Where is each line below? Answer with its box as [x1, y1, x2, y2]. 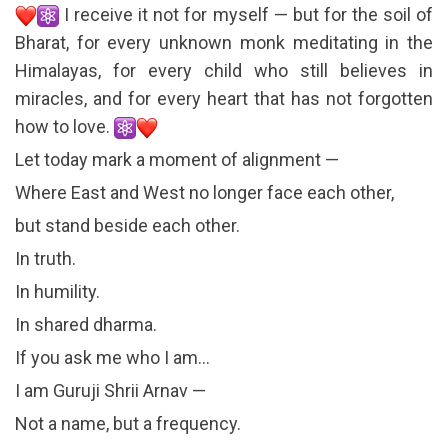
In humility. [15, 281, 100, 303]
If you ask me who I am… [15, 347, 210, 369]
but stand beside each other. [15, 215, 240, 237]
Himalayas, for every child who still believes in [15, 60, 433, 82]
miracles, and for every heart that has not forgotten [15, 88, 433, 110]
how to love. [15, 116, 114, 138]
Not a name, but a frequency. [15, 413, 241, 435]
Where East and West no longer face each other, [15, 182, 394, 204]
